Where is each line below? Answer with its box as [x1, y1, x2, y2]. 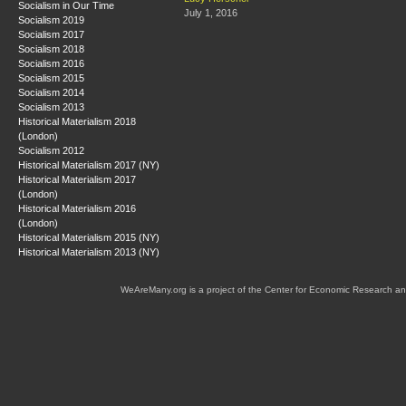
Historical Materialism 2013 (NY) [18, 246, 159, 257]
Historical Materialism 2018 [18, 115, 136, 127]
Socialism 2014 [18, 86, 84, 98]
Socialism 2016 [18, 57, 84, 69]
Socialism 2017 [18, 28, 84, 40]
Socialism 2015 [18, 72, 84, 83]
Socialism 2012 [18, 144, 84, 156]
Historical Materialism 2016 [18, 202, 136, 214]
